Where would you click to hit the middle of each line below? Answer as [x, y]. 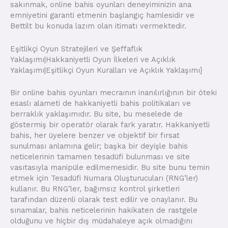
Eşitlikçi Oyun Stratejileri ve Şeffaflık [76, 49]
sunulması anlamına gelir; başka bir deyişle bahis [99, 146]
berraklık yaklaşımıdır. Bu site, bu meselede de [96, 114]
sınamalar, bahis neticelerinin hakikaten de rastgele [104, 210]
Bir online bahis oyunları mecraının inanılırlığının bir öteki [113, 92]
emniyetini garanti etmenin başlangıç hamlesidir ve [102, 16]
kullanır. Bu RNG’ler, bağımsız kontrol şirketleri [95, 189]
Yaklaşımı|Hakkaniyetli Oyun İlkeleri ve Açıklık [93, 59]
